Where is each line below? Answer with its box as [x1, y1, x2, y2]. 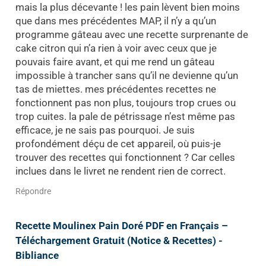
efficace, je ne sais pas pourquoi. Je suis [15, 124, 195, 137]
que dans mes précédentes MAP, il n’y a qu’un [15, 15, 216, 27]
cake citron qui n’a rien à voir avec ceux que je [15, 42, 217, 55]
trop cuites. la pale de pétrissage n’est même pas [15, 110, 235, 123]
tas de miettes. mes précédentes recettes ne [15, 83, 216, 96]
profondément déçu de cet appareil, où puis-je [15, 138, 221, 150]
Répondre [15, 186, 51, 196]
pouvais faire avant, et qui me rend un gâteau [15, 56, 214, 68]
